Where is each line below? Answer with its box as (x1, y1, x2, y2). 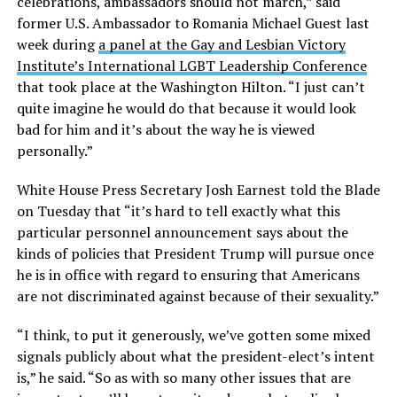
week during (16, 34, 98, 54)
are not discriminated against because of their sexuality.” (16, 285, 379, 306)
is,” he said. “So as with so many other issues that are (16, 367, 351, 387)
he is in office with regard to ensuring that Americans (16, 264, 360, 284)
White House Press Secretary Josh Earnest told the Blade (16, 179, 380, 199)
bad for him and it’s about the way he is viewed (16, 119, 315, 139)
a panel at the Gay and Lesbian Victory (97, 34, 346, 54)
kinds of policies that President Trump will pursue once (16, 243, 374, 263)
